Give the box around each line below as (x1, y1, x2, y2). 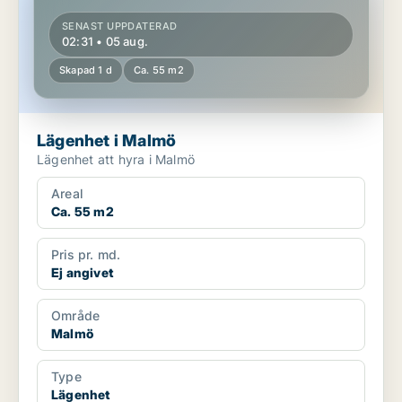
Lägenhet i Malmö (37, 131, 177, 151)
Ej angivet (51, 265, 113, 281)
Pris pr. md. (51, 247, 121, 263)
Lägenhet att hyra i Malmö (37, 152, 195, 168)
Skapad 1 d (59, 64, 112, 77)
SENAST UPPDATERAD (62, 20, 178, 33)
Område (51, 308, 100, 324)
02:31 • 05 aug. (62, 34, 148, 49)
